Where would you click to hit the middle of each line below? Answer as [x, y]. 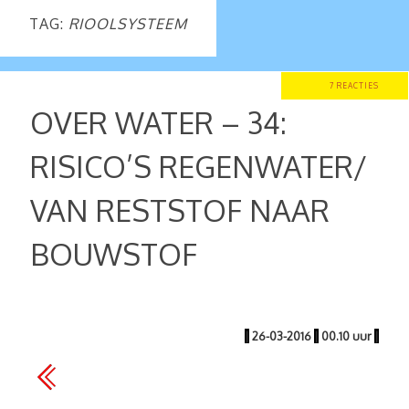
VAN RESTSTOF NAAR [180, 210]
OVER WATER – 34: [158, 123]
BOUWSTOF [114, 254]
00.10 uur [346, 336]
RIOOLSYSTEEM [128, 24]
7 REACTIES [354, 85]
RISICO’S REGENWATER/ [199, 167]
